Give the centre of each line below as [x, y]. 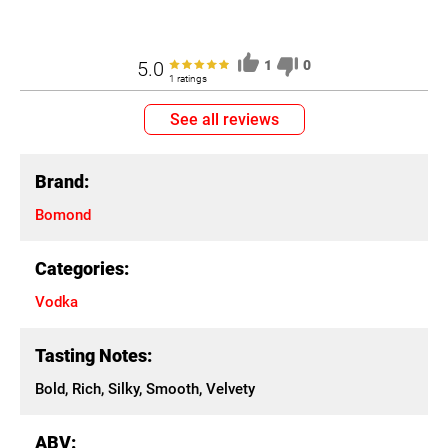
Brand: [62, 181]
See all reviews [224, 119]
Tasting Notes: [93, 355]
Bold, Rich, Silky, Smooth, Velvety [145, 389]
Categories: [82, 268]
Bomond [63, 215]
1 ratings [188, 78]
